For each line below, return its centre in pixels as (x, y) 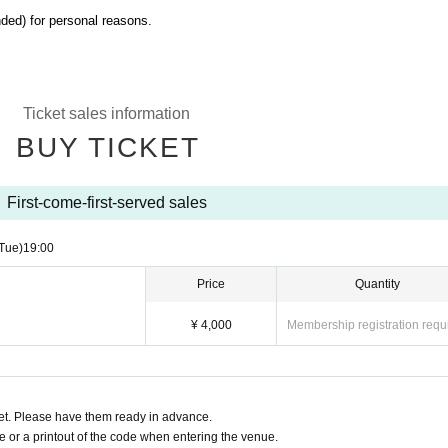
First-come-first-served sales (106, 202)
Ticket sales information (106, 113)
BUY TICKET (107, 147)
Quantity (377, 284)
